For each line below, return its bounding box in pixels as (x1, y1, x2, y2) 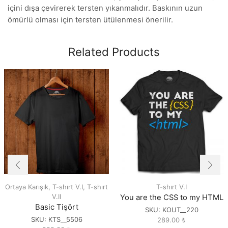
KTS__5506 (48, 215, 82, 224)
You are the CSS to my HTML (120, 193, 223, 203)
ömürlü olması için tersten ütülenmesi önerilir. (8, 15, 173, 24)
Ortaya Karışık (5, 183, 48, 191)
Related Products (68, 45, 160, 59)
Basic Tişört (35, 203, 78, 212)
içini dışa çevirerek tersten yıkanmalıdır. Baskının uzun (8, 3, 203, 13)
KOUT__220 (162, 206, 198, 214)
